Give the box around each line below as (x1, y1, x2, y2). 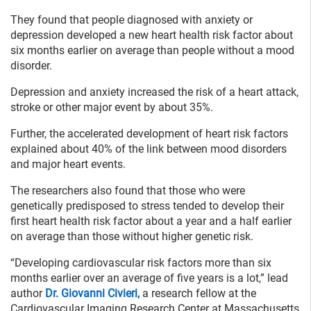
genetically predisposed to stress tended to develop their (10, 199, 284, 213)
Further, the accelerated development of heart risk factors (10, 127, 288, 141)
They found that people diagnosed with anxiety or (10, 13, 253, 27)
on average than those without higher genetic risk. (10, 230, 253, 244)
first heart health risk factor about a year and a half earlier (10, 215, 292, 228)
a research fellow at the (140, 287, 256, 301)
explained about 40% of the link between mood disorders (10, 142, 287, 156)
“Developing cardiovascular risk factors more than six (10, 256, 271, 270)
